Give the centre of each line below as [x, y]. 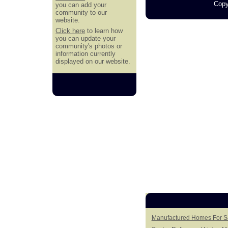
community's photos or [89, 46]
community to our [81, 12]
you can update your [86, 39]
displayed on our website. [93, 62]
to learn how [104, 31]
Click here [70, 31]
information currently [86, 54]
